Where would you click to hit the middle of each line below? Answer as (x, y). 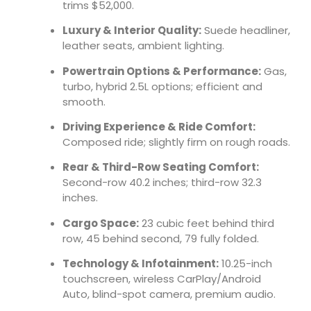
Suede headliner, (246, 31)
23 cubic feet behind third (207, 223)
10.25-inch (245, 264)
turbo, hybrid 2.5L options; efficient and (162, 86)
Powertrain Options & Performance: (162, 71)
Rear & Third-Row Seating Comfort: (161, 167)
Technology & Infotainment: (141, 264)
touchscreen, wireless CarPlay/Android (162, 279)
